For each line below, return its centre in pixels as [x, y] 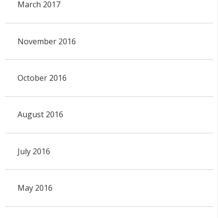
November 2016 [46, 41]
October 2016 [42, 78]
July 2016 [34, 151]
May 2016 [35, 188]
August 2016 [40, 115]
